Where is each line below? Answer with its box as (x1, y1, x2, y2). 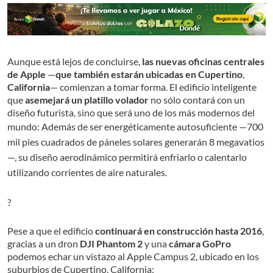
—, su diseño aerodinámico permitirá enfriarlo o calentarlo (7, 151, 247, 163)
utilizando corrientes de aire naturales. (7, 166, 167, 178)
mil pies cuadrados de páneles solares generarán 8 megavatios (7, 135, 264, 147)
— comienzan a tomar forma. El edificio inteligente (50, 80, 257, 93)
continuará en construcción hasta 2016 (95, 224, 262, 236)
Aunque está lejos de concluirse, (7, 55, 142, 67)
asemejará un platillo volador (25, 93, 149, 105)
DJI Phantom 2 (80, 237, 143, 249)
